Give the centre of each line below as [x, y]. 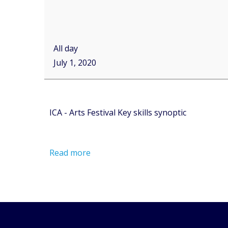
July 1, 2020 [75, 62]
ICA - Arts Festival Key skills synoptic [118, 112]
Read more [70, 152]
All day [66, 48]
